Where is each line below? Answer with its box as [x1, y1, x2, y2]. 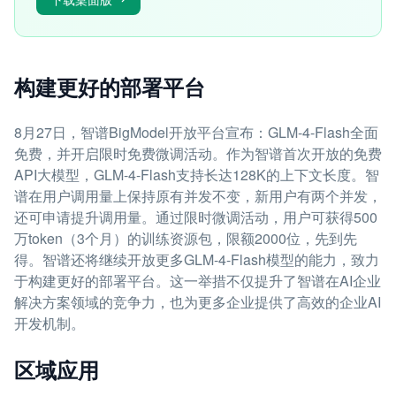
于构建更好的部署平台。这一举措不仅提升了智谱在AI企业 [14, 270, 381, 291]
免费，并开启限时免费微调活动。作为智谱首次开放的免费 [14, 143, 382, 164]
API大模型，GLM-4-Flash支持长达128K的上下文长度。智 [14, 164, 379, 185]
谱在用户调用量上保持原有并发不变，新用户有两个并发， [14, 186, 382, 206]
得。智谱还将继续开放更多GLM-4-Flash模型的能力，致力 [14, 249, 379, 270]
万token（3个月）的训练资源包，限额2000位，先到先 [14, 228, 357, 248]
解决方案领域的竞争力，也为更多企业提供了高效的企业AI [14, 292, 381, 312]
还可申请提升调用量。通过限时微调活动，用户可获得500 [14, 207, 377, 227]
